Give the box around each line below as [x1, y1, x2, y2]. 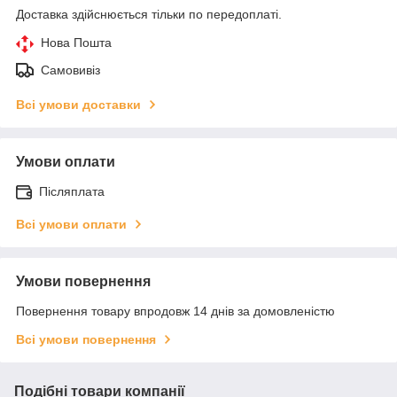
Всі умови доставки [16, 97, 141, 112]
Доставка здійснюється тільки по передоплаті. [16, 6, 282, 21]
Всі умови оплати [16, 216, 127, 231]
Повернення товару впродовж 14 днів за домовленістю [16, 303, 335, 318]
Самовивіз [41, 62, 100, 77]
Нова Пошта [41, 35, 112, 50]
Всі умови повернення [16, 331, 156, 346]
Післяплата [39, 183, 105, 198]
